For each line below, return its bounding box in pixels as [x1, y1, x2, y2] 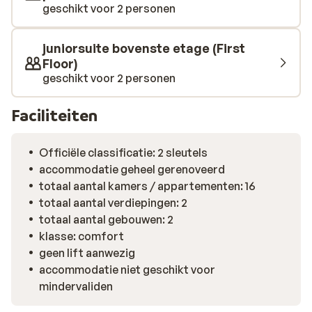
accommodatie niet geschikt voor [39, 263, 215, 276]
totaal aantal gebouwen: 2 [39, 212, 173, 226]
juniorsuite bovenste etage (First [42, 40, 245, 56]
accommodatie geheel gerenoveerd [39, 162, 225, 176]
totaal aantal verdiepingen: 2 [39, 196, 187, 210]
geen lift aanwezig [39, 246, 135, 260]
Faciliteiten [11, 105, 97, 125]
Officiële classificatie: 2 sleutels [39, 146, 208, 159]
